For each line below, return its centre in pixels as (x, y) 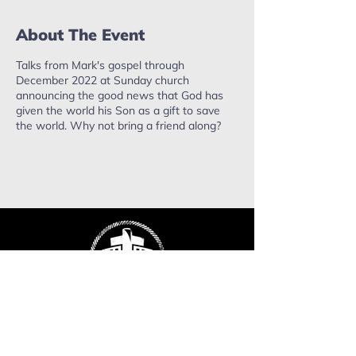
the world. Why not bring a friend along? (118, 126)
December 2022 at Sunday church (103, 80)
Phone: (54, 324)
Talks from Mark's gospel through (100, 65)
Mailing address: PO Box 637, (109, 339)
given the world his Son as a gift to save (118, 110)
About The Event (80, 35)
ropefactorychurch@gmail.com (112, 309)
